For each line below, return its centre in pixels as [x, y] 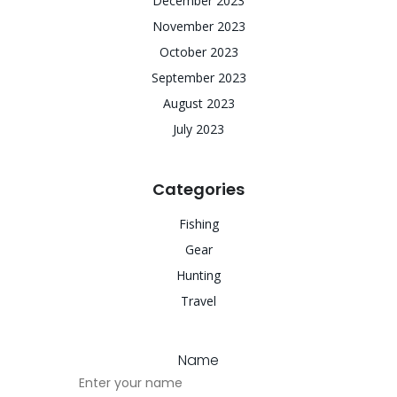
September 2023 [198, 78]
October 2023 [198, 52]
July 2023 [198, 129]
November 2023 [198, 26]
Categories [198, 189]
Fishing [198, 224]
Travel [198, 301]
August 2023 [198, 103]
